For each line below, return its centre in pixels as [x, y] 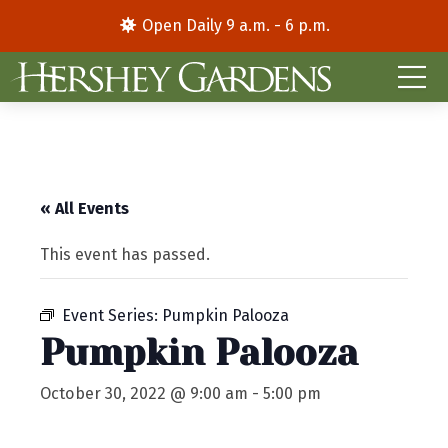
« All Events [84, 209]
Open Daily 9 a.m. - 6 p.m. [234, 25]
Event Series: [112, 316]
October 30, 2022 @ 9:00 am [144, 394]
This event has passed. [125, 255]
